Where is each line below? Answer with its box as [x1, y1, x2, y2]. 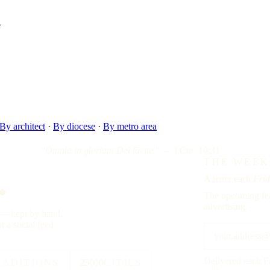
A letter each [204, 173, 254, 184]
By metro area [103, 121, 157, 131]
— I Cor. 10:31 [160, 145, 221, 155]
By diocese [53, 121, 95, 131]
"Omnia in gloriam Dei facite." [41, 145, 160, 155]
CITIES [103, 257, 142, 268]
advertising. [204, 201, 248, 212]
